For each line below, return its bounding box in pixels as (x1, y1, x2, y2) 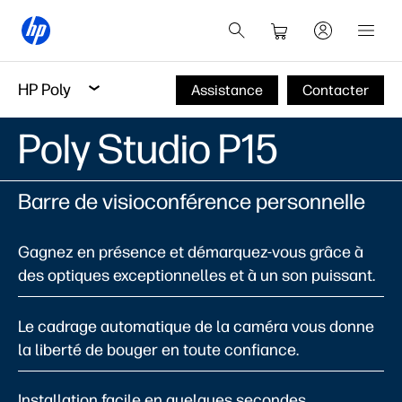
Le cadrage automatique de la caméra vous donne (18, 316, 374, 336)
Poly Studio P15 (18, 124, 278, 174)
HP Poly (18, 79, 71, 100)
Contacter (302, 82, 369, 99)
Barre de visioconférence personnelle (18, 188, 365, 214)
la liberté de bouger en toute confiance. (18, 339, 299, 360)
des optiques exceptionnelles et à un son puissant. (18, 266, 375, 285)
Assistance (191, 82, 263, 99)
